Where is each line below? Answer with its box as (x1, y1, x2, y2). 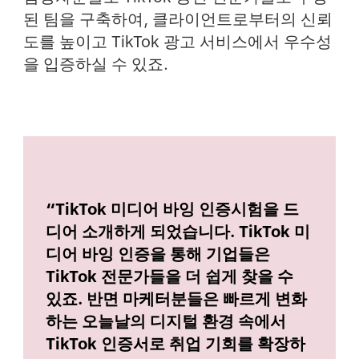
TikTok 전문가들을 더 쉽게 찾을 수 (46, 267, 294, 285)
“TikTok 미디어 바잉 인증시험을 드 (46, 200, 300, 218)
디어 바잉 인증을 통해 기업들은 (46, 244, 271, 263)
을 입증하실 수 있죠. (22, 54, 168, 73)
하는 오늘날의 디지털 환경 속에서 (46, 312, 287, 330)
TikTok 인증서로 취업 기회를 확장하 (46, 334, 306, 353)
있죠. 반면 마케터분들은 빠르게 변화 (46, 289, 308, 308)
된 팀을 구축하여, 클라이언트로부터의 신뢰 (22, 10, 333, 28)
